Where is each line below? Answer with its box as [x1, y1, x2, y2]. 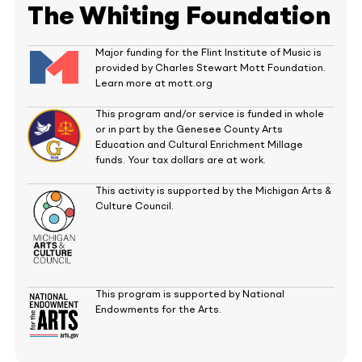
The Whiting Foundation [27, 5, 331, 31]
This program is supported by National [95, 290, 285, 300]
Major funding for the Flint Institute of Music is [95, 48, 322, 58]
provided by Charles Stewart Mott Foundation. [95, 64, 326, 74]
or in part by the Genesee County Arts [95, 125, 284, 135]
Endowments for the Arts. [95, 305, 222, 315]
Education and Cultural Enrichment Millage [95, 141, 304, 150]
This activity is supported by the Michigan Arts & [95, 187, 332, 196]
